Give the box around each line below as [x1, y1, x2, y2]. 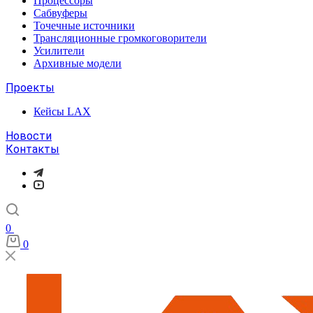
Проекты [6, 81, 54, 94]
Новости [6, 129, 52, 143]
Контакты [6, 143, 59, 156]
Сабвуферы [34, 7, 87, 19]
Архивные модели [34, 57, 122, 69]
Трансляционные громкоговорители [34, 32, 207, 44]
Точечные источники [34, 20, 135, 31]
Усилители [34, 45, 85, 57]
